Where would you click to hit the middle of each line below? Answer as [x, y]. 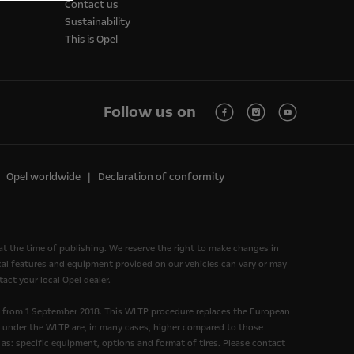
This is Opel [91, 40]
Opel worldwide [43, 177]
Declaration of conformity [161, 177]
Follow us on [150, 112]
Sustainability [98, 23]
